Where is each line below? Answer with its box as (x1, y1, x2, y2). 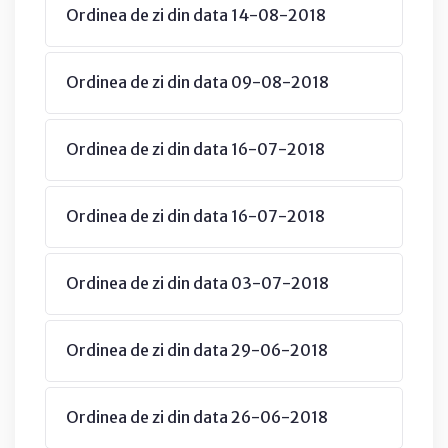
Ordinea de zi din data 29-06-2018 (66, 339, 328, 360)
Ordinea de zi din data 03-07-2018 (66, 272, 329, 293)
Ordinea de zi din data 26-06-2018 (66, 406, 328, 427)
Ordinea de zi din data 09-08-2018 (66, 71, 329, 92)
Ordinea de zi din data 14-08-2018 (66, 4, 326, 25)
